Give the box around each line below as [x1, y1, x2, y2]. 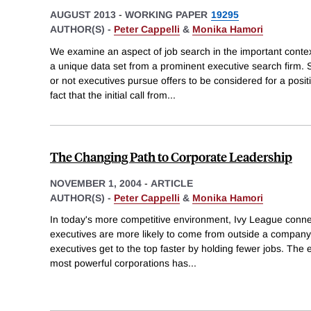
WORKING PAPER [125, 8, 208, 20]
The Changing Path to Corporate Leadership [50, 147, 292, 165]
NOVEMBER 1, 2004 [50, 177, 142, 189]
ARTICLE [151, 177, 193, 189]
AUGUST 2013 [50, 8, 116, 20]
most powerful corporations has [50, 258, 188, 269]
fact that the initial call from [50, 89, 167, 101]
